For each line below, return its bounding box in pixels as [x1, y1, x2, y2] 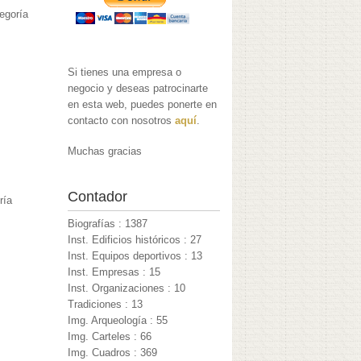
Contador [68, 189, 128, 205]
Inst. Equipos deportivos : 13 [68, 250, 203, 263]
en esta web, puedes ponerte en [68, 98, 218, 111]
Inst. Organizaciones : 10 [68, 282, 186, 295]
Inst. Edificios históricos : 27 [68, 234, 202, 247]
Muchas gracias [68, 145, 143, 158]
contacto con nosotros [68, 114, 176, 127]
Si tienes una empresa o [68, 66, 182, 79]
